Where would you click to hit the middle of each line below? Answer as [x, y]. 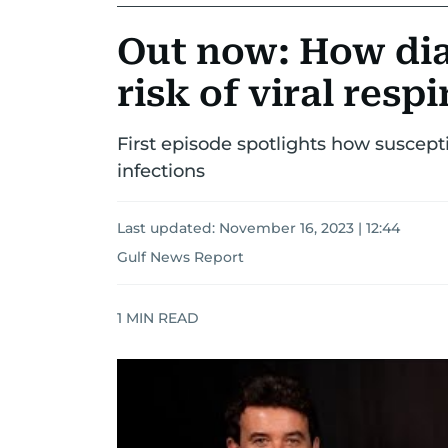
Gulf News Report [180, 257]
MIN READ [160, 317]
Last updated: [168, 228]
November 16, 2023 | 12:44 [309, 228]
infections [161, 171]
